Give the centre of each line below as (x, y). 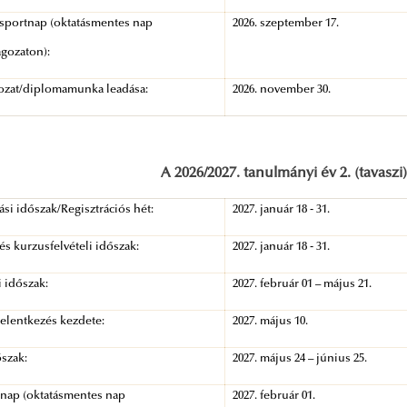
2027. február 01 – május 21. (303, 285)
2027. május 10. (271, 322)
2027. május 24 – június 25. (300, 359)
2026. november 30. (282, 90)
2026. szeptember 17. (286, 24)
